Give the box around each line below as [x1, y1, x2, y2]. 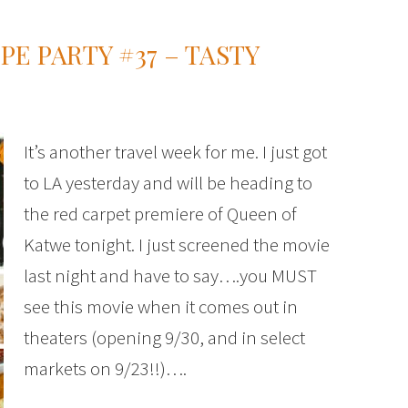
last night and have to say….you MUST [24, 263, 317, 288]
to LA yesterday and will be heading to [24, 170, 312, 195]
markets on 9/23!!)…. [24, 356, 187, 381]
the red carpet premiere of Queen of [24, 201, 297, 226]
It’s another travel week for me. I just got [24, 139, 327, 164]
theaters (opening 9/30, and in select [24, 325, 305, 350]
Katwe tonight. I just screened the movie [24, 232, 330, 257]
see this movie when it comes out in [24, 294, 298, 319]
